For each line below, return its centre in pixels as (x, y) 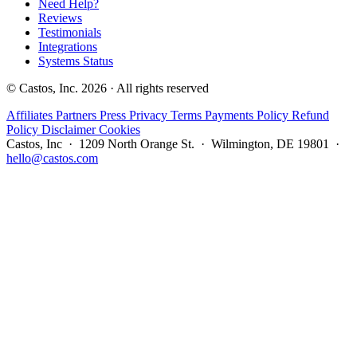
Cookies (120, 129)
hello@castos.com (52, 158)
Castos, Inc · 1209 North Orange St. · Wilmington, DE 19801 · (175, 143)
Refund (310, 115)
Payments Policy (248, 115)
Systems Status (76, 61)
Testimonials (70, 32)
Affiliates (31, 115)
